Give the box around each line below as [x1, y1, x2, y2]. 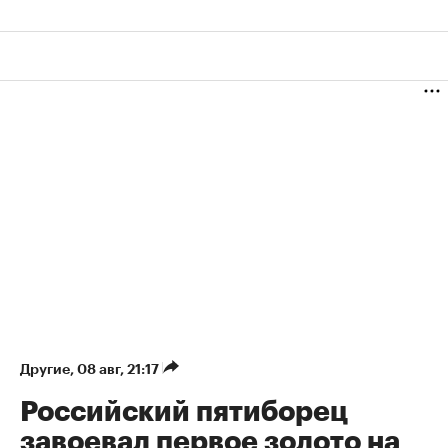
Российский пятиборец [20, 398, 348, 427]
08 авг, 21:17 [77, 362, 162, 377]
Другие [20, 362, 70, 377]
